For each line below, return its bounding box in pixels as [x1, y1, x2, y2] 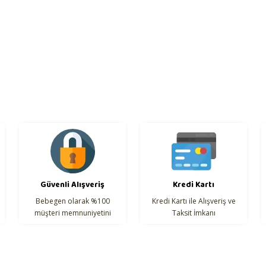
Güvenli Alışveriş [40, 177, 104, 192]
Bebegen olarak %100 [35, 195, 110, 206]
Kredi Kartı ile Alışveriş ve [151, 195, 236, 206]
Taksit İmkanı [172, 207, 216, 218]
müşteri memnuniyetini [34, 207, 111, 218]
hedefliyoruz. [50, 219, 94, 230]
